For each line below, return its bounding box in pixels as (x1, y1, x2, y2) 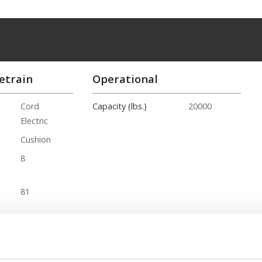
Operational (92, 71, 158, 87)
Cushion (20, 134, 51, 146)
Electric (20, 115, 48, 126)
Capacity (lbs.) (92, 100, 147, 112)
